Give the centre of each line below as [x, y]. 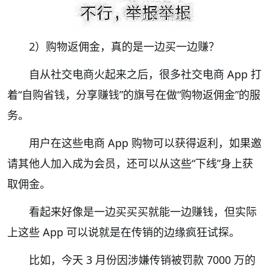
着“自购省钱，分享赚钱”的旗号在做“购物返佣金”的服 [134, 94]
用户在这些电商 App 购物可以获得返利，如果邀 [145, 143]
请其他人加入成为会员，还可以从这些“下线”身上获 [130, 163]
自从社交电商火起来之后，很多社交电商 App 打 [145, 74]
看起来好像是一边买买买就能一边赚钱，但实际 [143, 211]
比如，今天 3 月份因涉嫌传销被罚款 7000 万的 [142, 259]
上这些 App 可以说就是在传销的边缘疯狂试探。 [124, 232]
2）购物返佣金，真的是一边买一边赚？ [124, 46]
